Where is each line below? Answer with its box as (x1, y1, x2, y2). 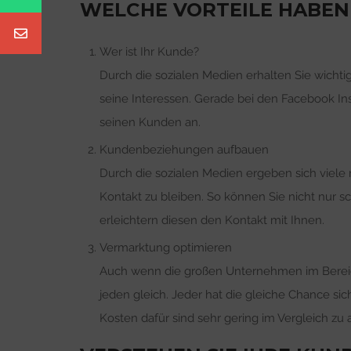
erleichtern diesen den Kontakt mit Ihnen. (100, 212, 324, 227)
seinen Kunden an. (100, 114, 201, 129)
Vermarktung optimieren (100, 240, 232, 255)
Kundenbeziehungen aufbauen (100, 142, 269, 157)
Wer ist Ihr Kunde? (100, 44, 199, 59)
